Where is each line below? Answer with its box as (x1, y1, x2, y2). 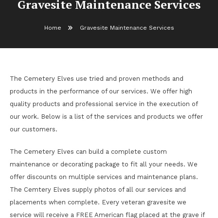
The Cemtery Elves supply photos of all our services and (10, 186, 186, 193)
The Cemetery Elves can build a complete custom (10, 148, 167, 155)
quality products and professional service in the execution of (10, 100, 198, 108)
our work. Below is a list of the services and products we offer (10, 113, 203, 120)
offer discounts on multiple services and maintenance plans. (10, 173, 198, 181)
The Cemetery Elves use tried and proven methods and (10, 75, 183, 82)
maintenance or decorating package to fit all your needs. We (10, 161, 198, 168)
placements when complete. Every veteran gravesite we (10, 199, 186, 206)
